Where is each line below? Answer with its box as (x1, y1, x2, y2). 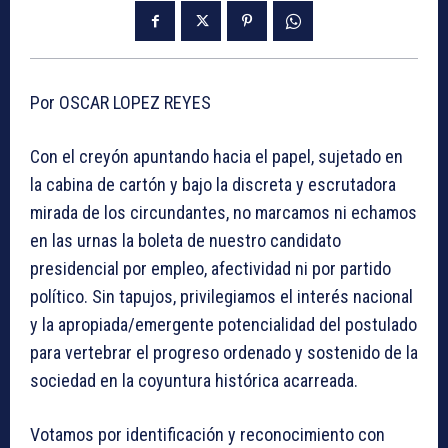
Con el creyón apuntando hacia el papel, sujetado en (30, 145, 403, 167)
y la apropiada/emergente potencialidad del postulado (30, 313, 417, 335)
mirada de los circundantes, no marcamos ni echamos (30, 201, 417, 223)
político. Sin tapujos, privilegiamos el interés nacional (30, 285, 413, 307)
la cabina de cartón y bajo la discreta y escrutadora (30, 173, 396, 195)
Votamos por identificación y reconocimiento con (30, 423, 385, 445)
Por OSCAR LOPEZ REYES (30, 91, 211, 113)
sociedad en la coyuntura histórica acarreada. (30, 369, 358, 391)
